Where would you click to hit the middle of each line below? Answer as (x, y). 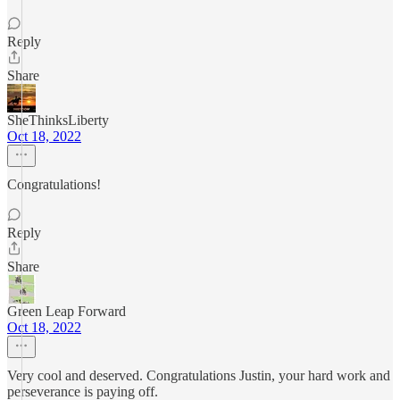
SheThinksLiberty (58, 120)
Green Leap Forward (67, 311)
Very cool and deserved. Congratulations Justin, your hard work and (199, 375)
